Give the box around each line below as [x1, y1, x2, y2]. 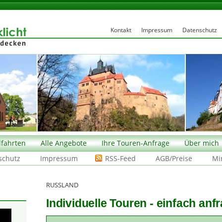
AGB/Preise [156, 154, 192, 163]
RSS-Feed [105, 154, 136, 163]
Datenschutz [182, 26, 217, 34]
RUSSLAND [46, 180, 78, 189]
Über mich [184, 138, 219, 148]
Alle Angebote [41, 138, 87, 148]
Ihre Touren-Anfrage [102, 138, 169, 148]
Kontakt [110, 26, 131, 34]
